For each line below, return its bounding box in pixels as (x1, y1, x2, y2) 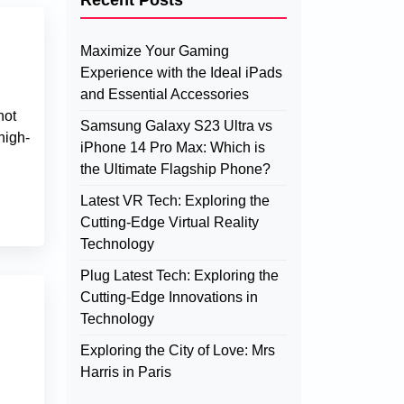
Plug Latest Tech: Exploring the (80, 268, 279, 283)
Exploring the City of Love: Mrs (80, 343, 275, 358)
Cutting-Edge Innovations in (80, 289, 258, 305)
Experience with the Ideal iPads (80, 65, 282, 80)
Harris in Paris (80, 364, 171, 380)
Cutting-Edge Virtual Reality (80, 215, 259, 230)
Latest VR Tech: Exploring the (80, 193, 270, 208)
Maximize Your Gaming (80, 43, 229, 59)
